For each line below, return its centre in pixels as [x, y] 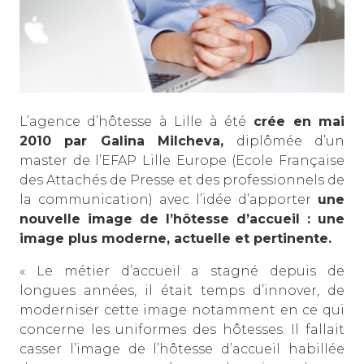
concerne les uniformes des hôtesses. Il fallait [182, 329]
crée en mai [295, 121]
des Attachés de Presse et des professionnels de [182, 180]
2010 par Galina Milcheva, [122, 141]
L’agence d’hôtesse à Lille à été [133, 121]
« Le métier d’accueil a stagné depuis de [182, 271]
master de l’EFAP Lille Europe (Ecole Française [182, 160]
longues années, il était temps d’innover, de [182, 290]
